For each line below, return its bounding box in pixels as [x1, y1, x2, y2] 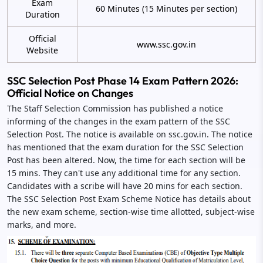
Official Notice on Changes [7, 86, 133, 100]
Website [26, 44, 58, 56]
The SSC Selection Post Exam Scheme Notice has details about [7, 193, 251, 204]
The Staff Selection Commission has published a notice [7, 102, 223, 114]
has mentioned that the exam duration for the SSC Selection [7, 141, 244, 153]
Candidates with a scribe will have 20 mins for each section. [7, 180, 242, 191]
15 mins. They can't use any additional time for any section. [7, 167, 241, 178]
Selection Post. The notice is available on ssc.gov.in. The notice [7, 128, 252, 140]
